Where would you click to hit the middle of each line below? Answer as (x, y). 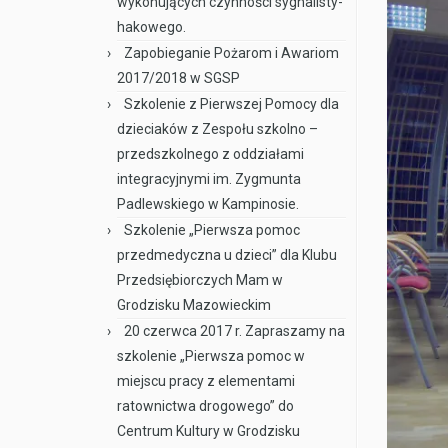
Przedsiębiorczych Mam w (200, 280)
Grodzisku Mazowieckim (194, 305)
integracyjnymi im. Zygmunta (209, 179)
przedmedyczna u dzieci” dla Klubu (227, 255)
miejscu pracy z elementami (206, 381)
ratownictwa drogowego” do (205, 406)
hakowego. (151, 27)
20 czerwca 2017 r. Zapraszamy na (234, 331)
